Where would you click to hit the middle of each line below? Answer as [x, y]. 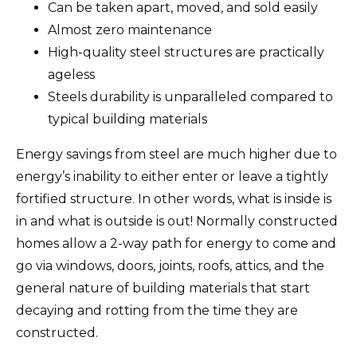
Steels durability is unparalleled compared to [190, 96]
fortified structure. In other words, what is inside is [174, 198]
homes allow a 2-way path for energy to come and [176, 243]
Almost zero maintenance [130, 29]
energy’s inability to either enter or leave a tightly [172, 176]
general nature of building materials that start [163, 288]
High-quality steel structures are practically [186, 52]
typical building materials [127, 119]
